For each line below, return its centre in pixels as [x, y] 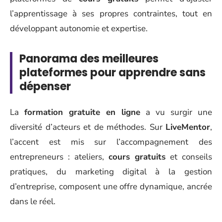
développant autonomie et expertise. [79, 28]
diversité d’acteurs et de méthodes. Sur [88, 127]
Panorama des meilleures [89, 59]
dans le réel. [33, 201]
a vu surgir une [176, 112]
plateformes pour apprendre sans [112, 73]
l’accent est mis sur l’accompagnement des [111, 142]
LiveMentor [188, 127]
